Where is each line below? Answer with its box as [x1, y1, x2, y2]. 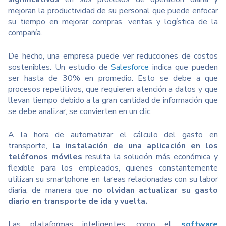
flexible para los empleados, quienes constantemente [8, 162, 218, 174]
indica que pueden [149, 62, 218, 73]
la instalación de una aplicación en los [47, 140, 218, 152]
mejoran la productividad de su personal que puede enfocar [8, 5, 218, 17]
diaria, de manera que [8, 185, 93, 196]
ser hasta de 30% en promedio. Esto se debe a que [8, 73, 218, 84]
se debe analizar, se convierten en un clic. [8, 106, 152, 118]
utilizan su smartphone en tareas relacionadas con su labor [8, 174, 218, 185]
